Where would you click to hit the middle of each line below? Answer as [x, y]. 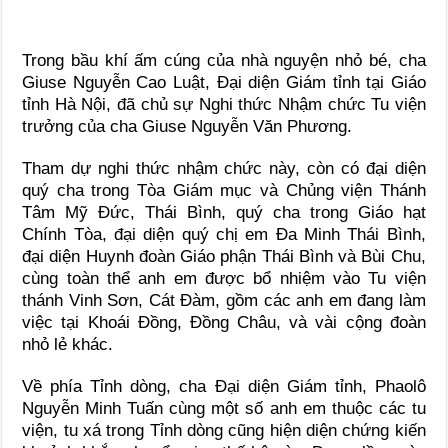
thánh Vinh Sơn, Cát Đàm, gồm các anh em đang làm [224, 300]
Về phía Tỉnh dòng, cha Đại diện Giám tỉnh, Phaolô [224, 386]
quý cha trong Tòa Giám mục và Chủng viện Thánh [224, 190]
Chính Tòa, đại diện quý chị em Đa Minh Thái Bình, [224, 234]
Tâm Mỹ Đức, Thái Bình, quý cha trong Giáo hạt [224, 212]
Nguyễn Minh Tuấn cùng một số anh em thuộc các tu [224, 408]
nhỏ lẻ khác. [68, 344]
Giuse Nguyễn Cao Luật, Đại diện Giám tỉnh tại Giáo [224, 82]
